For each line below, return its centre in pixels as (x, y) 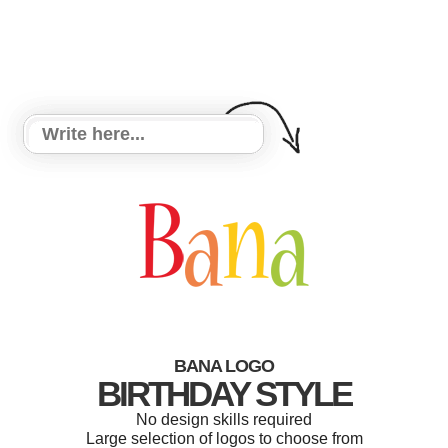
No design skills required (224, 419)
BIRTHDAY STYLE (224, 393)
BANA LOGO (224, 366)
